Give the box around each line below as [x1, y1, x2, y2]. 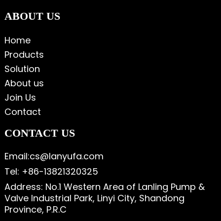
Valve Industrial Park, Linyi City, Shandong [4, 192, 184, 204]
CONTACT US [4, 127, 75, 139]
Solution [4, 63, 40, 75]
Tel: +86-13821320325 [4, 165, 98, 178]
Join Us [4, 91, 36, 104]
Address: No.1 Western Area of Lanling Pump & [4, 181, 205, 193]
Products [4, 48, 44, 61]
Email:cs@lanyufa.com [4, 150, 104, 162]
